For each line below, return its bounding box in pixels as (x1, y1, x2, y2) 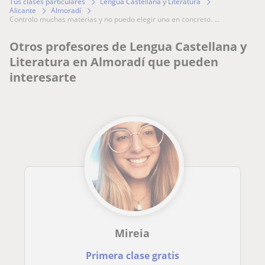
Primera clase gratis (85, 249, 179, 263)
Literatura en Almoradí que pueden (9, 54, 218, 70)
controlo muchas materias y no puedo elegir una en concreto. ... (14, 14, 219, 25)
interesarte (9, 69, 76, 86)
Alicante (9, 5, 36, 16)
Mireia (115, 226, 150, 241)
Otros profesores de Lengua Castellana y (9, 38, 247, 55)
